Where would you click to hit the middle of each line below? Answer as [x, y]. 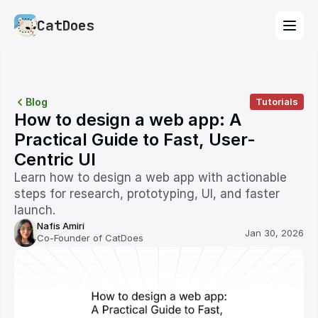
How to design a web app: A [128, 120]
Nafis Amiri [61, 226]
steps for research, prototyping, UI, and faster [147, 194]
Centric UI [55, 159]
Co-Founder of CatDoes [90, 238]
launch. [35, 210]
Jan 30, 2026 [274, 232]
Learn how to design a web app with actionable [150, 177]
